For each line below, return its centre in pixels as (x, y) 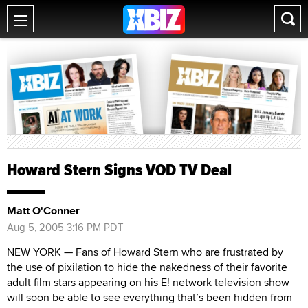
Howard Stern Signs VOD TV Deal (119, 170)
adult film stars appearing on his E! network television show (148, 282)
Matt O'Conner (43, 211)
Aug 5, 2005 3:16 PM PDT (65, 227)
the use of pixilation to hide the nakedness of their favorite (147, 267)
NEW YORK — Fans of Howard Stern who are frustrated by (145, 252)
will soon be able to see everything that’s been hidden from (150, 297)
